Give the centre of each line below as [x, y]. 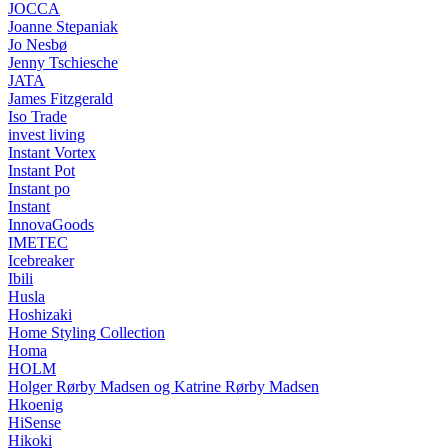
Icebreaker [41, 260]
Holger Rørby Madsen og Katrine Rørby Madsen [163, 386]
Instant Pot [41, 170]
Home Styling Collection [86, 332]
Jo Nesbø [37, 44]
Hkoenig [35, 404]
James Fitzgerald [60, 98]
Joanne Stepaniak [63, 26]
